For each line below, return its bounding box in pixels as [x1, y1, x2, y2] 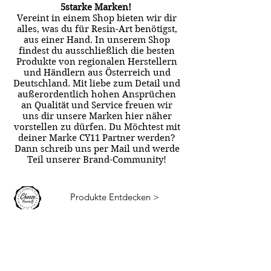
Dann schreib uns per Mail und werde [14, 143, 180, 155]
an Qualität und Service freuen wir [21, 100, 172, 111]
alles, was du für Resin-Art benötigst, [16, 24, 177, 35]
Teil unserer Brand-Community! [27, 154, 166, 166]
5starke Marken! [60, 2, 134, 13]
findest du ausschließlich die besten [19, 45, 175, 57]
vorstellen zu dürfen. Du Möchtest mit [13, 122, 180, 133]
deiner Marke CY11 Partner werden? [18, 132, 175, 144]
